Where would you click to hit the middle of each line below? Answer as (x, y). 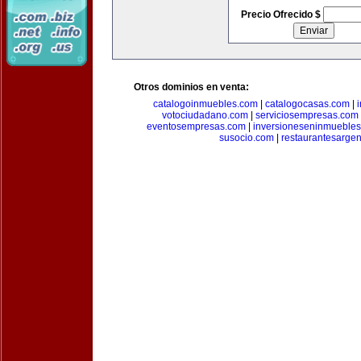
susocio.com (246, 138)
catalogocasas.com (307, 104)
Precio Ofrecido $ (282, 15)
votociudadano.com (205, 115)
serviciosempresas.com (307, 115)
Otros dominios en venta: (191, 87)
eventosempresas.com (196, 127)
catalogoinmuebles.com (205, 104)
